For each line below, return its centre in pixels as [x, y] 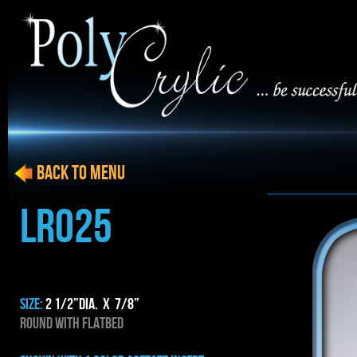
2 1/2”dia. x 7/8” [92, 304]
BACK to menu [68, 174]
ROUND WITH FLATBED [72, 324]
